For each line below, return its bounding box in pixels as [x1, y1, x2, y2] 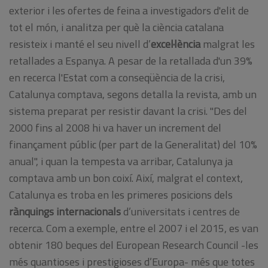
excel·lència [151, 35, 200, 52]
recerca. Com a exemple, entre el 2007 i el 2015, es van [9, 220, 258, 236]
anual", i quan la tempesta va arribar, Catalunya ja [9, 153, 233, 169]
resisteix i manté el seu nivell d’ [9, 35, 151, 52]
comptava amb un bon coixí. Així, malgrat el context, [9, 169, 243, 186]
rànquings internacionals [9, 203, 121, 220]
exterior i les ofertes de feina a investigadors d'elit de [9, 2, 249, 19]
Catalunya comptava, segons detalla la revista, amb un [9, 86, 257, 102]
